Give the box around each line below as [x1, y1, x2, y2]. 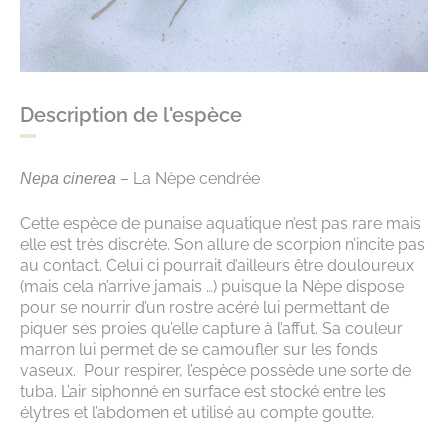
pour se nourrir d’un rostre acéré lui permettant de [20, 297, 389, 317]
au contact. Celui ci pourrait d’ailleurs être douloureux [20, 255, 414, 275]
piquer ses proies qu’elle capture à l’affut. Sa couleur [20, 318, 403, 338]
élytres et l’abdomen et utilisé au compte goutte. [20, 402, 378, 422]
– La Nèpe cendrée [116, 168, 260, 188]
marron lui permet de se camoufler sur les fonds [20, 339, 378, 359]
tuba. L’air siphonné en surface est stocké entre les [20, 381, 386, 401]
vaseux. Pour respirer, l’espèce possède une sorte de [20, 360, 411, 380]
